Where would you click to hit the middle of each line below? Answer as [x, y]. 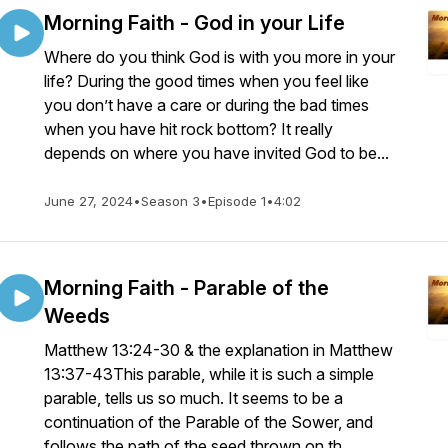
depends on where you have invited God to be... [216, 153]
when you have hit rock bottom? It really [188, 129]
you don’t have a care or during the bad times [206, 105]
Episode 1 [237, 201]
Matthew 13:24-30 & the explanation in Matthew [218, 350]
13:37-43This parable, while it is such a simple [209, 374]
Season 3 [170, 201]
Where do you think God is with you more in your [219, 57]
